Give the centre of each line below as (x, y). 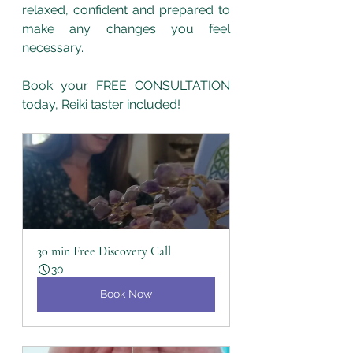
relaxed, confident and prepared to (126, 9)
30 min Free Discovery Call (104, 251)
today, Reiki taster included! (103, 104)
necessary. (54, 47)
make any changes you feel (126, 28)
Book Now (126, 294)
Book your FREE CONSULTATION (126, 85)
